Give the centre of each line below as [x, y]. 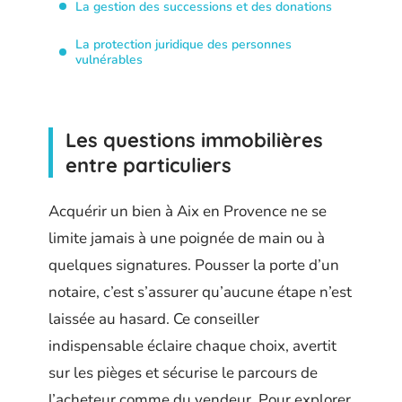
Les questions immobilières [194, 140]
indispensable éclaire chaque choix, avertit [192, 345]
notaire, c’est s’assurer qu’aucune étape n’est [200, 292]
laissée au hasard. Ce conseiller [154, 319]
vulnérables [109, 59]
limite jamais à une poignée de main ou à [187, 238]
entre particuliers [149, 165]
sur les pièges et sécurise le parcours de [183, 372]
